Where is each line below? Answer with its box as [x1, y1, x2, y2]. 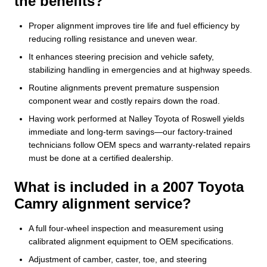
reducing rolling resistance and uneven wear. [29, 33, 197, 44]
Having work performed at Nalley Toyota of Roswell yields [29, 113, 244, 123]
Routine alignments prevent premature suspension [29, 82, 219, 92]
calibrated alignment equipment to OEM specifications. [29, 236, 234, 246]
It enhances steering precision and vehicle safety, [29, 51, 214, 61]
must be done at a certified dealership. [29, 153, 173, 163]
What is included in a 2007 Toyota [14, 178, 244, 195]
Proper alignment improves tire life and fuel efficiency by [29, 20, 240, 30]
